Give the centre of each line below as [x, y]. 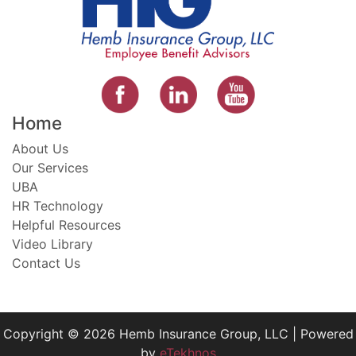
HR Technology [58, 205]
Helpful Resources [66, 224]
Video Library [52, 244]
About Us [40, 148]
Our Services [50, 167]
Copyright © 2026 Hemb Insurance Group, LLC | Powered [178, 333]
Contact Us [46, 263]
